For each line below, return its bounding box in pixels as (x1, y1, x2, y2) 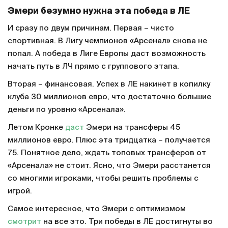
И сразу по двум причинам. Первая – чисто (8, 24, 174, 33)
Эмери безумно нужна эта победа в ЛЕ (8, 7, 190, 16)
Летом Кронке (8, 124, 65, 132)
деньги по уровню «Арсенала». (8, 106, 126, 114)
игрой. (8, 187, 32, 195)
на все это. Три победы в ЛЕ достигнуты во (41, 218, 213, 226)
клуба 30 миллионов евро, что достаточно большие (8, 93, 211, 101)
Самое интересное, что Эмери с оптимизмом (8, 205, 186, 213)
